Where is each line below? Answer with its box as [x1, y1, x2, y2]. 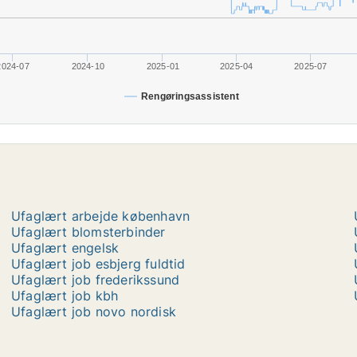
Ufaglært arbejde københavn [11, 208, 190, 224]
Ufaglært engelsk [11, 240, 120, 256]
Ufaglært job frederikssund [11, 272, 180, 288]
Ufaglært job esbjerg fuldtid [11, 256, 186, 272]
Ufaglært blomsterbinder [11, 224, 166, 240]
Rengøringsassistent [141, 91, 239, 102]
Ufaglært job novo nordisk [11, 304, 176, 320]
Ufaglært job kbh [11, 288, 119, 304]
